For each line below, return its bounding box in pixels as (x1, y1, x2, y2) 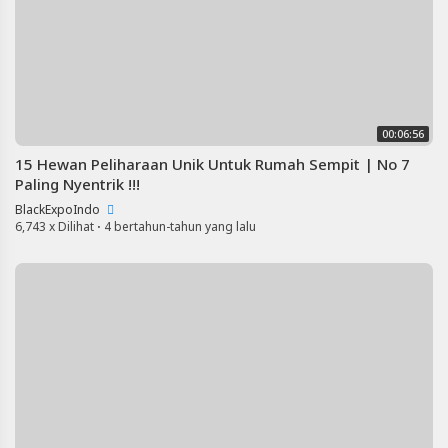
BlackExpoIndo (15, 201, 103, 218)
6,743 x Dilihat (15, 218, 94, 235)
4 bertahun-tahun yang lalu (104, 218, 256, 235)
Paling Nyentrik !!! (15, 174, 140, 194)
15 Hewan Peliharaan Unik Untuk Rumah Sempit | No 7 (15, 154, 410, 174)
